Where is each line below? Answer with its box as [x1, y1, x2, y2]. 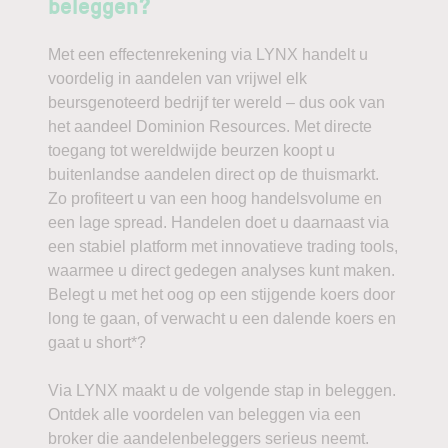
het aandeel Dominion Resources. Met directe [48, 118, 372, 135]
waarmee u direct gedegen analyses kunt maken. [48, 262, 395, 279]
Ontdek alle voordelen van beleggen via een [48, 406, 361, 423]
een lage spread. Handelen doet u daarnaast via [48, 214, 389, 231]
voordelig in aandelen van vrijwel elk [48, 70, 307, 87]
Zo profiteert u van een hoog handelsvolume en [48, 190, 382, 207]
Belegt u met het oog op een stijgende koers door [48, 286, 395, 303]
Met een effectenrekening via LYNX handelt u [48, 46, 368, 63]
